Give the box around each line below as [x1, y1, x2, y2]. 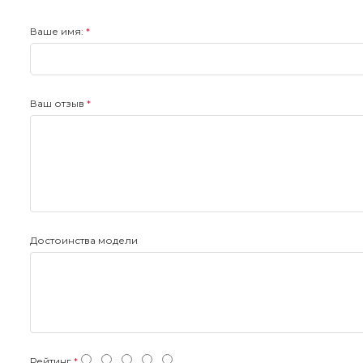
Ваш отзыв [30, 96, 84, 109]
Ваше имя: [30, 24, 83, 37]
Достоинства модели [30, 233, 138, 246]
